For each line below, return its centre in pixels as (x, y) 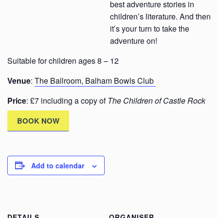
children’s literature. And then (160, 16)
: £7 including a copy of (67, 100)
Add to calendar (58, 165)
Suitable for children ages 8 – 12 (63, 60)
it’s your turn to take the (150, 28)
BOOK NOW (38, 120)
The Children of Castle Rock (156, 100)
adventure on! (134, 40)
